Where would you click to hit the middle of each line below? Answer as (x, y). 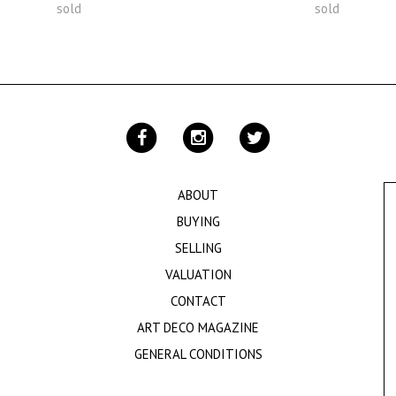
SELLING (198, 248)
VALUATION (198, 274)
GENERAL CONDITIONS (198, 354)
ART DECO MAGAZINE (198, 327)
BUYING (198, 221)
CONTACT (198, 301)
